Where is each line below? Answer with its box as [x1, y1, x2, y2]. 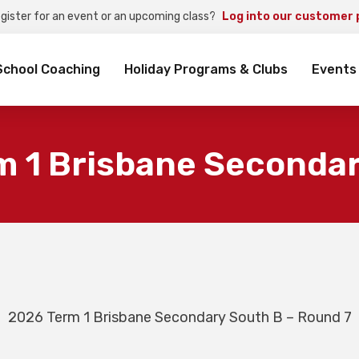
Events [312, 62, 357, 77]
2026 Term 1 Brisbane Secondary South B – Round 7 [7, 309, 352, 326]
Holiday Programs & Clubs [124, 62, 288, 77]
